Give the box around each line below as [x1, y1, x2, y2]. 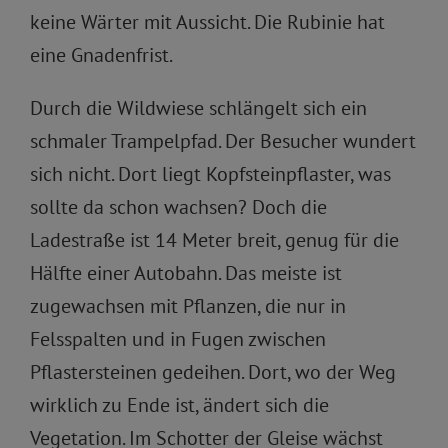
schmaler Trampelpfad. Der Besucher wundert [30, 128, 416, 154]
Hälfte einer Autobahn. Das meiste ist [30, 260, 342, 286]
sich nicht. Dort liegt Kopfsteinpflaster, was [30, 161, 391, 187]
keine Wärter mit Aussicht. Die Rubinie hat [30, 9, 385, 35]
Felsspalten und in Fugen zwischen [30, 326, 326, 352]
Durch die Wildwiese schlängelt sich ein [30, 95, 367, 121]
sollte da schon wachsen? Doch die [30, 194, 327, 220]
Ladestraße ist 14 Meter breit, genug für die [30, 227, 399, 253]
